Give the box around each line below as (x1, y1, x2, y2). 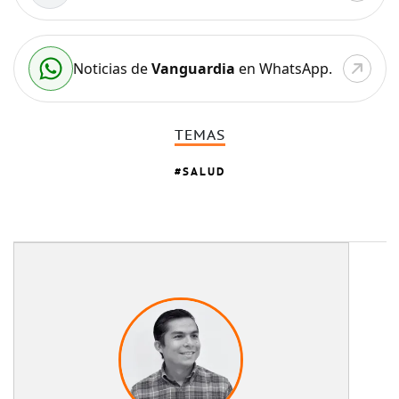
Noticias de (72, 58, 151, 78)
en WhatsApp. (234, 58, 332, 78)
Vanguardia (151, 58, 235, 78)
